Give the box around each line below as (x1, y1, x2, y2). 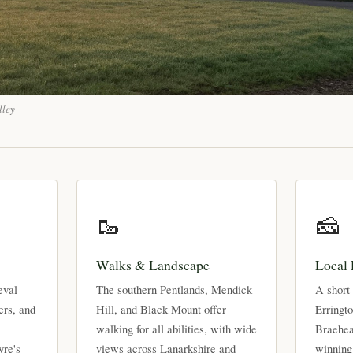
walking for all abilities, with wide (95, 320, 257, 336)
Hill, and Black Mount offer (95, 300, 226, 317)
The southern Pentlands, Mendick (95, 281, 252, 297)
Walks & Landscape (95, 255, 210, 274)
